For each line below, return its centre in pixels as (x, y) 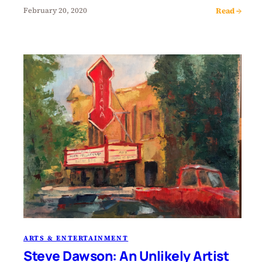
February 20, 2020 (55, 11)
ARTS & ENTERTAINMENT (76, 238)
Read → (229, 10)
